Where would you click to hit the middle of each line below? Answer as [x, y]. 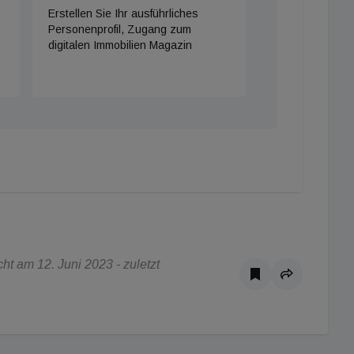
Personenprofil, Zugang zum [119, 29]
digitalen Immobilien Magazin [120, 45]
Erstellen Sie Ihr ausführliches [123, 13]
